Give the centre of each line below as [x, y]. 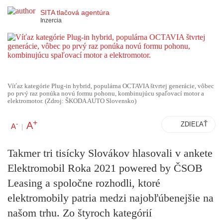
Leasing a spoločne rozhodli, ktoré [84, 183]
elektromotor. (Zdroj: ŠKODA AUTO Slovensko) [72, 101]
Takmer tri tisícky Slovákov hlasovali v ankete [110, 153]
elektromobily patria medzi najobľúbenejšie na [111, 198]
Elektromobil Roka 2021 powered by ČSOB [105, 168]
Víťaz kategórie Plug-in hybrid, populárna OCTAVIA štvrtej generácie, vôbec [111, 86]
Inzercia [51, 20]
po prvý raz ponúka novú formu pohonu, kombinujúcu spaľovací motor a [106, 94]
